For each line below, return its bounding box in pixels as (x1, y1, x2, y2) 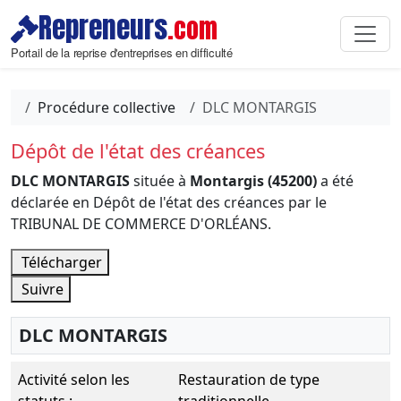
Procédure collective (38, 98, 175, 117)
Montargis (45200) (190, 171, 317, 191)
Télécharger (18, 252, 102, 272)
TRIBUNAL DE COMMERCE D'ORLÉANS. (11, 214, 271, 234)
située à (130, 171, 190, 191)
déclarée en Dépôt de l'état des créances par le (11, 192, 327, 212)
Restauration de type (178, 370, 320, 389)
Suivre (18, 279, 64, 299)
